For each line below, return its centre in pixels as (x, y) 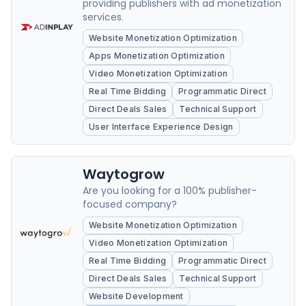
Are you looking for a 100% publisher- (170, 191)
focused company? (130, 204)
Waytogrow (124, 174)
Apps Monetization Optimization (157, 56)
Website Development (136, 296)
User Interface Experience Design (161, 127)
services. (103, 17)
